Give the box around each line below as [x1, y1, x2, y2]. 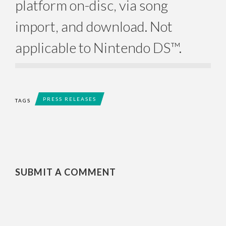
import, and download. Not [15, 17, 173, 35]
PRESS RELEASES [43, 95, 96, 102]
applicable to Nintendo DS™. [15, 38, 182, 56]
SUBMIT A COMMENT [15, 166, 116, 178]
